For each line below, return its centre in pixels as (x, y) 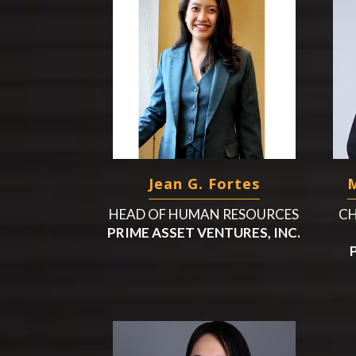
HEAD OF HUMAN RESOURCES (204, 214)
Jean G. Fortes (204, 183)
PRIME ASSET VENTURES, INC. (204, 232)
